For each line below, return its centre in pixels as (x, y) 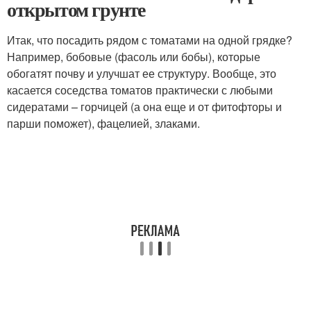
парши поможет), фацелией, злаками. (103, 123)
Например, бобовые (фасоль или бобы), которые (134, 57)
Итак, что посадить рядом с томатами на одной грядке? (150, 40)
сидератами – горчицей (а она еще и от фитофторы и (144, 107)
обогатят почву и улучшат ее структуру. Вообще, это (142, 73)
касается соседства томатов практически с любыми (140, 90)
